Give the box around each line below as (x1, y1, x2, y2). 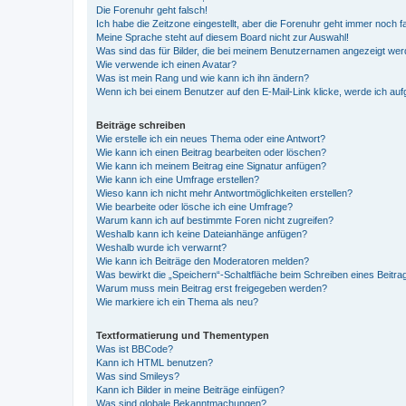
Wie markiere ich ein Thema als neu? (96, 295, 258, 307)
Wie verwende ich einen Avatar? (96, 58, 237, 70)
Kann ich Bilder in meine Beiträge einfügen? (96, 383, 285, 395)
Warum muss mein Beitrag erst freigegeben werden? (96, 282, 327, 294)
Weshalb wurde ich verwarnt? (96, 241, 227, 253)
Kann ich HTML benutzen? (96, 356, 213, 368)
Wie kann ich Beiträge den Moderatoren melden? (96, 255, 309, 266)
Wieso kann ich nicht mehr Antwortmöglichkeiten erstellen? (96, 187, 353, 198)
